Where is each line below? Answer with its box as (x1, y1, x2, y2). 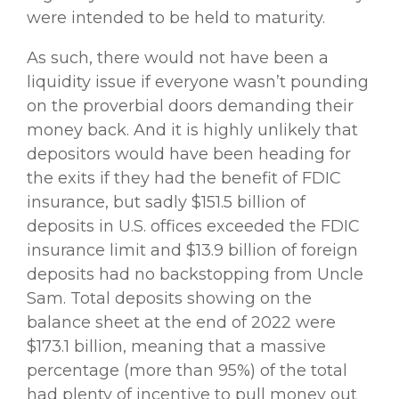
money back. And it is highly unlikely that (27, 119, 358, 140)
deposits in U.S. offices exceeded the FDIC (27, 216, 360, 236)
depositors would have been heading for (27, 143, 351, 164)
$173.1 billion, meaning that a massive (27, 336, 326, 356)
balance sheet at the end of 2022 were (27, 312, 336, 332)
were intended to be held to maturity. (27, 7, 325, 28)
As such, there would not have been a (27, 47, 329, 68)
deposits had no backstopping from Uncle (27, 264, 363, 284)
